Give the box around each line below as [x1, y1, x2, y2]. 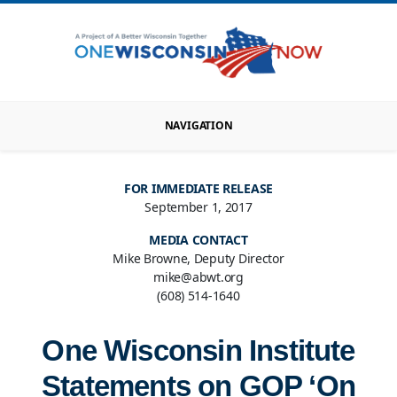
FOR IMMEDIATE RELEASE [123, 180, 274, 198]
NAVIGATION [164, 118, 233, 134]
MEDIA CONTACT [149, 231, 248, 249]
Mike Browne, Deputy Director [113, 250, 284, 268]
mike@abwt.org [153, 269, 244, 286]
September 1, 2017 [144, 198, 253, 216]
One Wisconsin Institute [42, 334, 355, 368]
